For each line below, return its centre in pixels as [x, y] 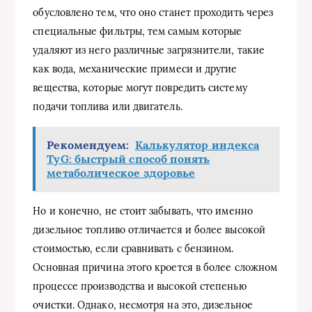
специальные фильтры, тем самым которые [138, 32]
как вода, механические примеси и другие [135, 69]
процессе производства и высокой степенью [140, 287]
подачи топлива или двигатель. [108, 107]
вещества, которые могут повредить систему [140, 88]
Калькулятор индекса [197, 145]
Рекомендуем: [88, 145]
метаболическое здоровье [121, 173]
